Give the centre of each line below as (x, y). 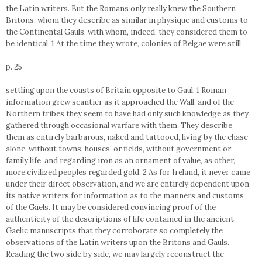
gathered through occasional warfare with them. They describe (119, 125)
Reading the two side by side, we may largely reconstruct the (115, 254)
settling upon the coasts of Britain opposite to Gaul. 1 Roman (116, 90)
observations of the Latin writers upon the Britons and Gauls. (118, 242)
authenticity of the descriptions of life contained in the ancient (120, 219)
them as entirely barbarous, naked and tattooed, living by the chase (127, 137)
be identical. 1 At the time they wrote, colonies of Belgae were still (123, 44)
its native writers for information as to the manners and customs (125, 196)
